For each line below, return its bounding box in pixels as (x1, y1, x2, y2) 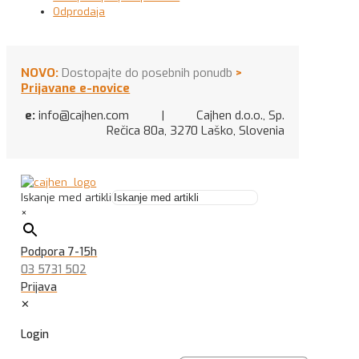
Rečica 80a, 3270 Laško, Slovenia (106, 123, 284, 139)
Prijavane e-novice (21, 80, 131, 97)
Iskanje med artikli (21, 191, 112, 205)
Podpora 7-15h (21, 244, 98, 260)
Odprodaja (53, 5, 106, 19)
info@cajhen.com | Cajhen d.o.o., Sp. (34, 107, 284, 124)
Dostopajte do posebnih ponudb (58, 65, 233, 82)
